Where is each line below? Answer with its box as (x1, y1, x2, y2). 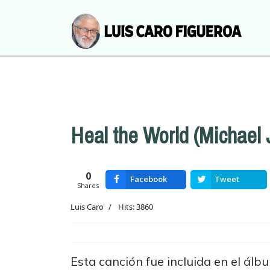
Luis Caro (71, 201, 104, 212)
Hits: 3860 (118, 201, 153, 212)
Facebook (130, 174, 168, 184)
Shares (77, 181, 99, 190)
